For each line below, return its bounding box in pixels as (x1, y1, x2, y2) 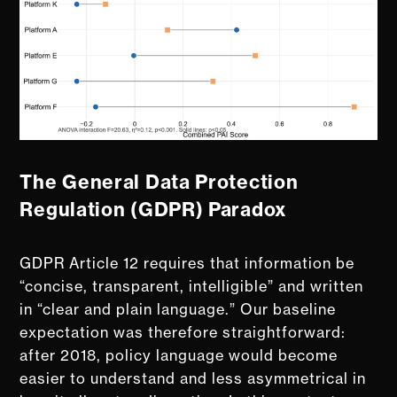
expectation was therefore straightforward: (19, 323, 346, 341)
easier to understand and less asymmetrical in (19, 369, 367, 387)
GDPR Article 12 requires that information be (19, 253, 355, 272)
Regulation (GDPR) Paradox (19, 197, 287, 222)
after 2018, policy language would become (19, 346, 339, 364)
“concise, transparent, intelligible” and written (19, 276, 364, 295)
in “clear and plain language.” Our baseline (19, 300, 337, 318)
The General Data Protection (19, 169, 299, 194)
